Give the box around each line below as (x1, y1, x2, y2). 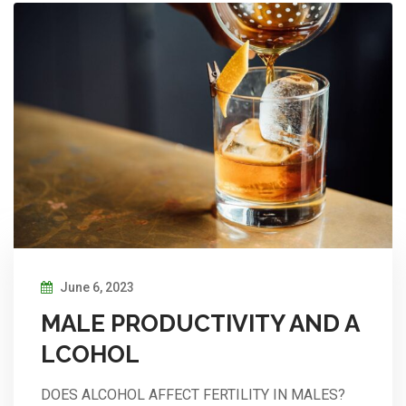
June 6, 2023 (57, 280, 134, 295)
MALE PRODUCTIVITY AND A (41, 310, 360, 338)
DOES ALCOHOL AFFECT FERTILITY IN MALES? (41, 386, 345, 404)
